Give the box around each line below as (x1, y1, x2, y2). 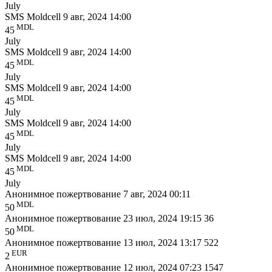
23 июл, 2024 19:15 (123, 212, 204, 223)
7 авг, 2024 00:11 (123, 188, 191, 199)
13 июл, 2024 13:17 (123, 237, 204, 248)
